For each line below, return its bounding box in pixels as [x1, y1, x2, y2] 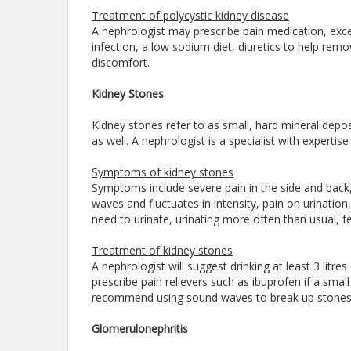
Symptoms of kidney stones [92, 165, 233, 179]
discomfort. [92, 55, 150, 70]
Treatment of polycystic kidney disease [92, 8, 289, 23]
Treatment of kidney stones [92, 243, 233, 258]
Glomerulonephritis [92, 321, 188, 336]
